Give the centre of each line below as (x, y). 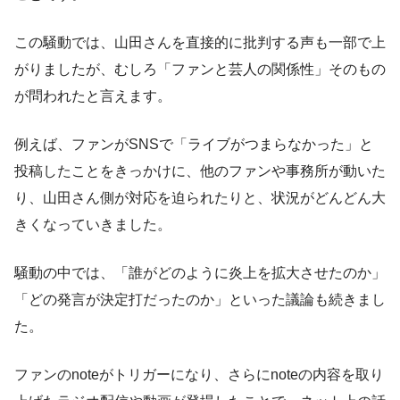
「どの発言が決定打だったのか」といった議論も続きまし (200, 300)
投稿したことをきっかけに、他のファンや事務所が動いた (200, 171)
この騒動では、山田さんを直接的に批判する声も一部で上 (200, 43)
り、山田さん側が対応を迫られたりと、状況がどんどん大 (200, 198)
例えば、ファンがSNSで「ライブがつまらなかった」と (194, 145)
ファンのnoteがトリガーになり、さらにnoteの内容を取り (199, 375)
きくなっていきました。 (93, 225)
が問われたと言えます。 (93, 96)
